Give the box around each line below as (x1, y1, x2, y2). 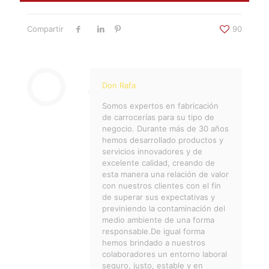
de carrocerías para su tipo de (102, 112, 214, 122)
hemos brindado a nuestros (102, 238, 205, 248)
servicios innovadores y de (102, 147, 202, 157)
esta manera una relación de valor (102, 169, 229, 180)
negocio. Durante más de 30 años (102, 124, 229, 134)
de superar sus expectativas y (102, 192, 215, 202)
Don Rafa (102, 80, 136, 91)
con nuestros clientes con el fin (102, 181, 221, 191)
